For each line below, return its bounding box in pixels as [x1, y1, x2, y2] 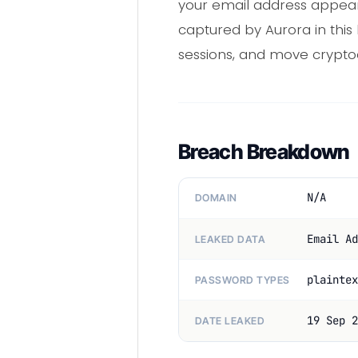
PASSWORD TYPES [195, 273, 290, 286]
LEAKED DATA [195, 233, 266, 245]
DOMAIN [195, 192, 237, 205]
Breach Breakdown [178, 138, 350, 164]
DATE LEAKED [195, 314, 265, 327]
